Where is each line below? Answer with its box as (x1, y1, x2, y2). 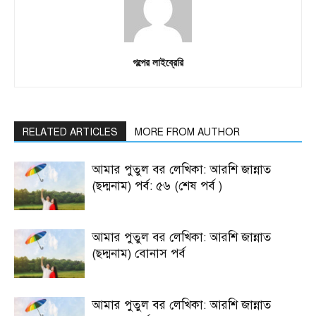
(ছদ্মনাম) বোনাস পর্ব (92, 245, 186, 261)
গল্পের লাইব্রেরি (133, 54, 183, 69)
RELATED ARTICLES (23, 126, 118, 138)
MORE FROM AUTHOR (135, 126, 240, 138)
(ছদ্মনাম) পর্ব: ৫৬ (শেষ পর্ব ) (92, 178, 222, 193)
